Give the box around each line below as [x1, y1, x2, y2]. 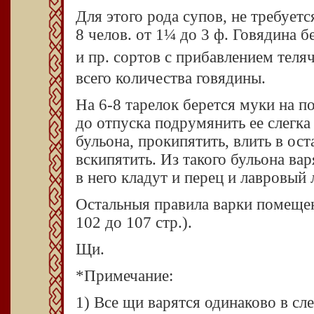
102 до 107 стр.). [76, 214, 192, 232]
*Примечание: [76, 267, 173, 285]
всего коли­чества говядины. [76, 69, 266, 88]
